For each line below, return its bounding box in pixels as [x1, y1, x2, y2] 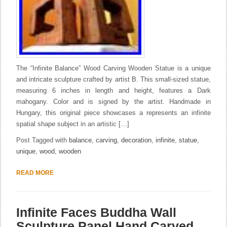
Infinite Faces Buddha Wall [16, 205, 177, 219]
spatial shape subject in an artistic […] [16, 120, 130, 128]
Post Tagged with [16, 136, 69, 144]
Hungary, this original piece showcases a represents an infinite [16, 109, 211, 117]
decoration [121, 136, 152, 144]
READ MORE [16, 169, 54, 176]
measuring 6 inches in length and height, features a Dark [16, 87, 211, 94]
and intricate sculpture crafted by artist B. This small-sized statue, [16, 75, 211, 83]
